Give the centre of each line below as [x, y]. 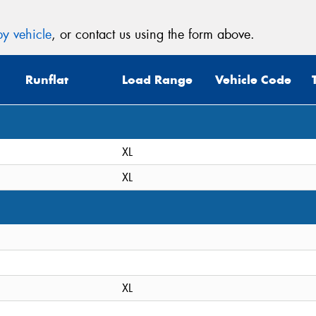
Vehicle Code [253, 80]
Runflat [47, 80]
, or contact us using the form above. [153, 35]
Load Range [157, 80]
